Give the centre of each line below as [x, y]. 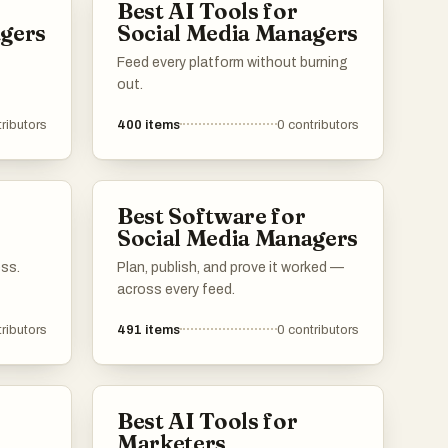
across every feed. [176, 289]
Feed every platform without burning [232, 62]
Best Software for [211, 215]
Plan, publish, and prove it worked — [230, 267]
